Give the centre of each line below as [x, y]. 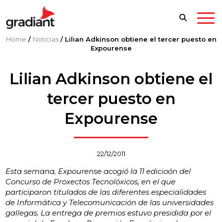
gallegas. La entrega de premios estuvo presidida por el [109, 213]
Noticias [45, 39]
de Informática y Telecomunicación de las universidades [110, 202]
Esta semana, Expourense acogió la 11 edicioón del [98, 171]
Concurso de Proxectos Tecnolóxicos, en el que [91, 181]
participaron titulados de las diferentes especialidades [106, 192]
